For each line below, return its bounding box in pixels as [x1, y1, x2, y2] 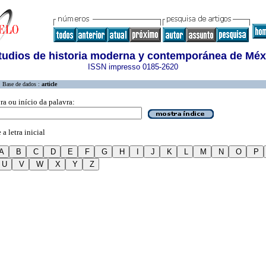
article [42, 81, 57, 87]
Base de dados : [2, 81, 42, 87]
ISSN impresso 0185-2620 [88, 62, 178, 71]
